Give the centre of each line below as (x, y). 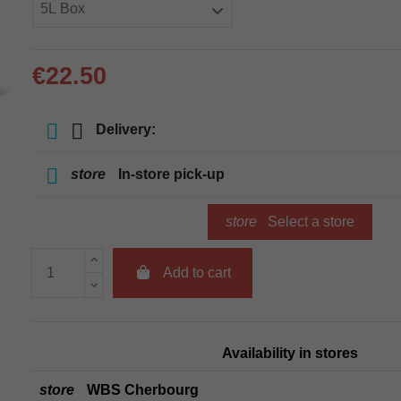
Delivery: (124, 130)
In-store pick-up (170, 175)
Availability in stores (290, 353)
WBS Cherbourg (141, 389)
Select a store (309, 222)
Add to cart (196, 273)
